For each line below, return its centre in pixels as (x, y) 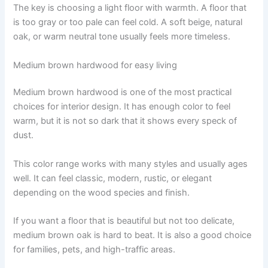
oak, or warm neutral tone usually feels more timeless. (122, 37)
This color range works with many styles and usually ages (131, 164)
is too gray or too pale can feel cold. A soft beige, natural (128, 22)
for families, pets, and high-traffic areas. (95, 250)
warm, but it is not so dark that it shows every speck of (125, 121)
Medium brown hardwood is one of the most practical (123, 92)
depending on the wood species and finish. (102, 192)
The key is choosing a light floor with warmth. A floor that (130, 8)
